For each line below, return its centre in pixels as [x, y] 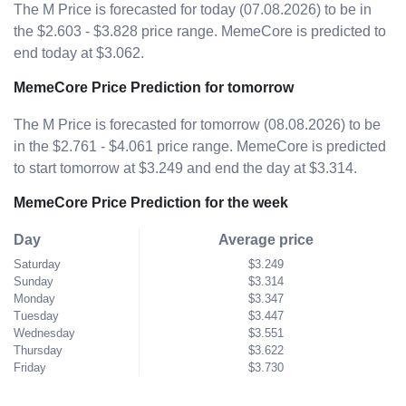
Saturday [37, 264]
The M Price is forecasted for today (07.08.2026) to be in [193, 10]
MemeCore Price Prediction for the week [151, 203]
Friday [30, 367]
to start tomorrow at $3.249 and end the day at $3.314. [185, 168]
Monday [34, 299]
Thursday [38, 350]
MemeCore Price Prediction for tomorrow [154, 87]
